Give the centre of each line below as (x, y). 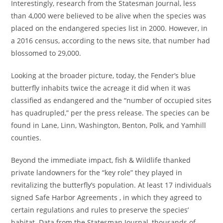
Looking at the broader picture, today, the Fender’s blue (104, 75)
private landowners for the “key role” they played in (97, 172)
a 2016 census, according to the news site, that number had (111, 41)
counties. (26, 138)
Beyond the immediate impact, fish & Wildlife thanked (101, 160)
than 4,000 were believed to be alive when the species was (109, 16)
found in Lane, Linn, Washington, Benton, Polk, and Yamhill (109, 125)
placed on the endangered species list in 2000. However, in (110, 28)
